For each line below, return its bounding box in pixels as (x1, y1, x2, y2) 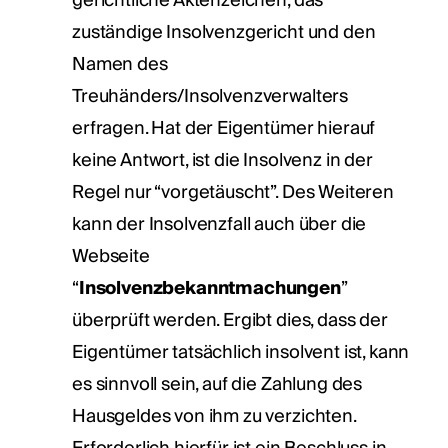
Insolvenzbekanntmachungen (78, 272, 341, 304)
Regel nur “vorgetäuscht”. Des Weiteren (72, 176, 394, 208)
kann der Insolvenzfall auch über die (72, 208, 367, 240)
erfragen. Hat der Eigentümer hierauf (72, 112, 376, 144)
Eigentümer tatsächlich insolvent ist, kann (72, 336, 410, 368)
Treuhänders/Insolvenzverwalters (72, 80, 349, 112)
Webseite (72, 240, 150, 272)
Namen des (72, 48, 168, 80)
